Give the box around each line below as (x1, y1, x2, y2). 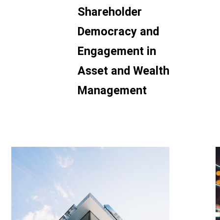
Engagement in (77, 44, 156, 58)
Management (77, 83, 147, 97)
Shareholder (77, 5, 142, 19)
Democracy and (77, 25, 159, 38)
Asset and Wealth (77, 64, 169, 78)
